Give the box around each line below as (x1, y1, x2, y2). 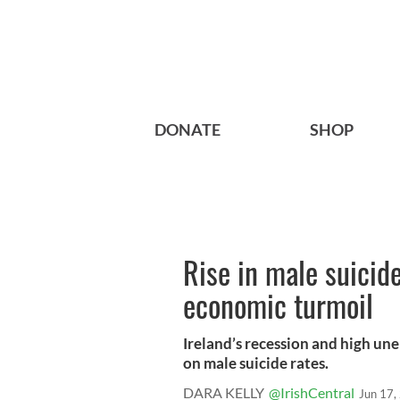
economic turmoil (183, 282, 373, 329)
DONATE (154, 120, 221, 140)
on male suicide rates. (183, 354, 329, 373)
